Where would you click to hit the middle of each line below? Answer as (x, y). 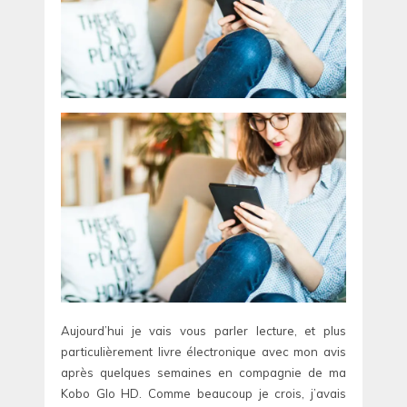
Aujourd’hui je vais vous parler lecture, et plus (203, 330)
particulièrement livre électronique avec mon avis (203, 351)
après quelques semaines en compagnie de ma (203, 372)
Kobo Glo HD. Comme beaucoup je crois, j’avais (203, 393)
